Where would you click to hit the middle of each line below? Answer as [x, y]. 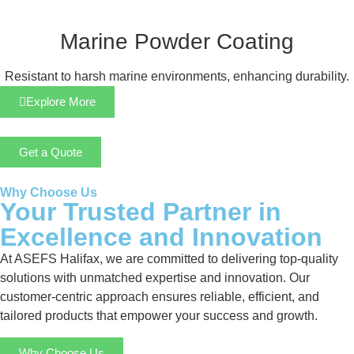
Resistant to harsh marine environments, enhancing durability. [177, 77]
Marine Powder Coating [177, 42]
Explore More [61, 102]
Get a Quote [51, 153]
